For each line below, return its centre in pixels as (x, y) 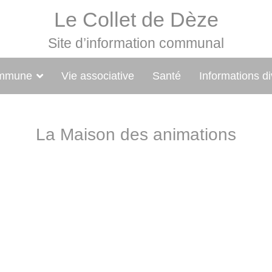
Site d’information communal (136, 43)
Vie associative (97, 76)
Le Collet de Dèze (136, 19)
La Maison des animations (136, 134)
